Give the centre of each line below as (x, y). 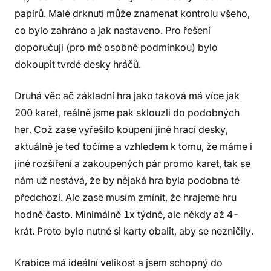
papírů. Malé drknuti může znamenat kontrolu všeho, (132, 13)
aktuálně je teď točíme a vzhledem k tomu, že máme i (133, 146)
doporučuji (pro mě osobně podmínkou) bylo (116, 47)
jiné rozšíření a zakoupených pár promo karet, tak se (132, 163)
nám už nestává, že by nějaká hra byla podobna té (127, 180)
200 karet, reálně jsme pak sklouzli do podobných (127, 113)
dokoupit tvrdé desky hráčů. (78, 64)
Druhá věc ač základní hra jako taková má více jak (127, 96)
